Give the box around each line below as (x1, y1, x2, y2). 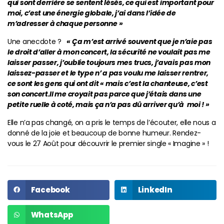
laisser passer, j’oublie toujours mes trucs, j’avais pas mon (7, 57, 211, 67)
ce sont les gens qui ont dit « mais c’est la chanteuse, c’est (7, 78, 208, 88)
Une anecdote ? (7, 36, 63, 46)
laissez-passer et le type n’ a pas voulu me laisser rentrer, (7, 67, 209, 78)
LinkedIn (137, 184, 172, 195)
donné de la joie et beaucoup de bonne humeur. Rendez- (7, 127, 201, 138)
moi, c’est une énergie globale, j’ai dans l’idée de (7, 7, 176, 18)
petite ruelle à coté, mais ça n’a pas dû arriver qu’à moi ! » (7, 99, 209, 109)
